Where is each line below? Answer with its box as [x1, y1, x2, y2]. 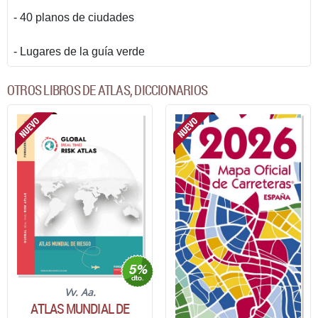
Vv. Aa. [64, 285, 96, 299]
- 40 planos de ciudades [13, 11, 134, 24]
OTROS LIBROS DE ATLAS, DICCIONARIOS [7, 81, 208, 100]
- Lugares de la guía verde [13, 45, 145, 58]
